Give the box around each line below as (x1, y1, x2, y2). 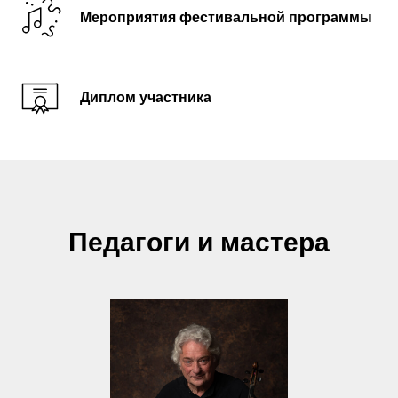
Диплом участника (80, 89, 211, 105)
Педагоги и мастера (68, 227, 330, 257)
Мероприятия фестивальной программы (80, 9, 372, 25)
